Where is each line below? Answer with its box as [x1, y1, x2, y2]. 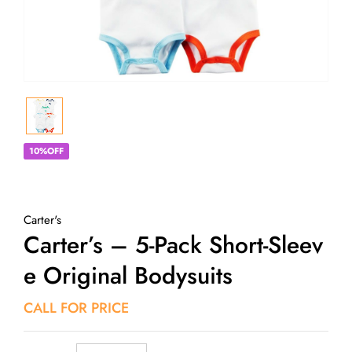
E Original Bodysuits [24, 258, 233, 292]
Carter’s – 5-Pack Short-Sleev [24, 228, 323, 262]
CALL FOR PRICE [24, 298, 129, 318]
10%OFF [28, 145, 64, 157]
